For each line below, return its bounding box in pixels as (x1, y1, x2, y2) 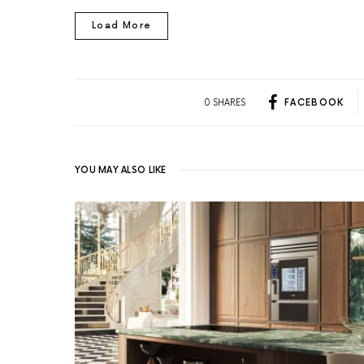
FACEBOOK (284, 97, 344, 108)
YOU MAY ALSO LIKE (75, 165, 167, 176)
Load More (92, 20, 152, 32)
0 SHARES (203, 97, 245, 108)
